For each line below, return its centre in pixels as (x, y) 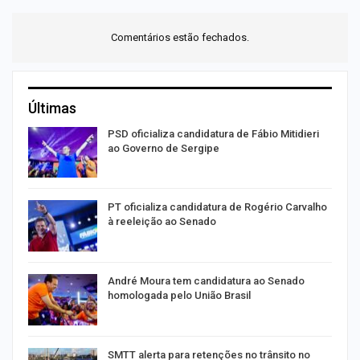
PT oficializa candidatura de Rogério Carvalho (217, 207)
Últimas (52, 108)
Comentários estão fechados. (180, 37)
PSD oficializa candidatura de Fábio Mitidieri (213, 133)
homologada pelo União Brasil (179, 296)
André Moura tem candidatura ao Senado (206, 281)
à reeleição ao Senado (162, 222)
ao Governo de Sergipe (164, 148)
